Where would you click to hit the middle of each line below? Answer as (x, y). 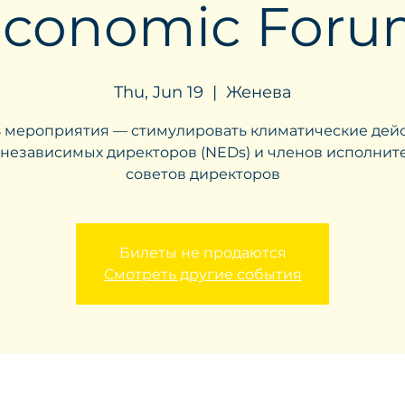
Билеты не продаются (202, 253)
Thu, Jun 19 (158, 92)
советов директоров (202, 174)
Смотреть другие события (202, 274)
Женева (259, 92)
